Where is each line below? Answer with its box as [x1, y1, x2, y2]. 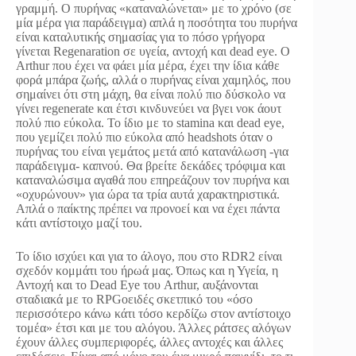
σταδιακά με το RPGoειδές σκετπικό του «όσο [16, 292, 253, 306]
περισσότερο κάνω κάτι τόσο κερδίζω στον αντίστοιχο [16, 306, 291, 320]
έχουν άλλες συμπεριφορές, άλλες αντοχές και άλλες [16, 335, 283, 349]
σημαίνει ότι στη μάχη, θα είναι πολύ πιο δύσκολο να [16, 87, 285, 101]
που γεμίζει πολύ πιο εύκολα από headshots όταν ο [16, 130, 273, 144]
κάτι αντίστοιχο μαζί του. [16, 215, 142, 230]
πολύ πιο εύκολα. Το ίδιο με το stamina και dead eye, [16, 115, 284, 130]
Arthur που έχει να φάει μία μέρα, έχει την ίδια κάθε [16, 58, 280, 72]
